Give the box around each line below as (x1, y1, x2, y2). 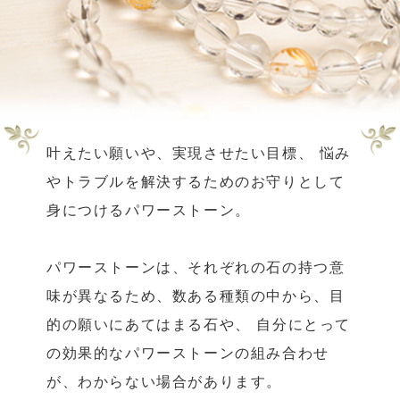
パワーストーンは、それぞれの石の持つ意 (46, 257, 346, 276)
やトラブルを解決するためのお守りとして (46, 171, 346, 190)
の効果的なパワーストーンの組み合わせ (46, 343, 329, 362)
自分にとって (250, 314, 352, 333)
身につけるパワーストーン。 (46, 200, 251, 219)
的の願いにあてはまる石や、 (46, 314, 251, 333)
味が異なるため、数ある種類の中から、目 (46, 286, 346, 304)
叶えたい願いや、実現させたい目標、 (46, 143, 314, 162)
